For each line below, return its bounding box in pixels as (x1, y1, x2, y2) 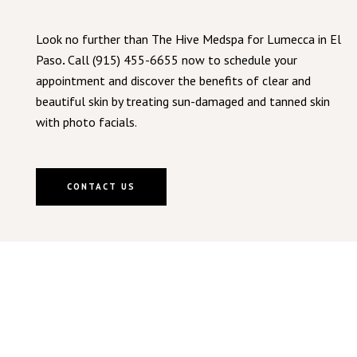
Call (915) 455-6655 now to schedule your (67, 51, 297, 68)
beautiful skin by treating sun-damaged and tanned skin (35, 92, 330, 109)
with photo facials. (35, 113, 137, 130)
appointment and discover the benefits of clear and (35, 72, 311, 88)
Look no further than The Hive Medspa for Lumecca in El (35, 30, 341, 47)
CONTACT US (66, 180, 135, 192)
